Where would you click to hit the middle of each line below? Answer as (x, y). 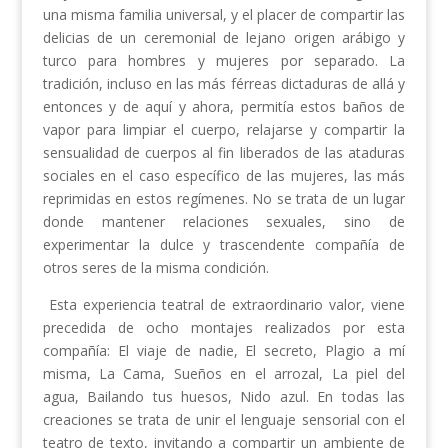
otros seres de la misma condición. (155, 268)
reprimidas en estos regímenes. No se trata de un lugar (224, 199)
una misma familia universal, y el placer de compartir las (224, 15)
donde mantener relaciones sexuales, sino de (224, 222)
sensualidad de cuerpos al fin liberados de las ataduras (224, 153)
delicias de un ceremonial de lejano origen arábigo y (224, 38)
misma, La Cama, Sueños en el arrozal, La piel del (224, 374)
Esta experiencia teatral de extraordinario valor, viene (224, 305)
